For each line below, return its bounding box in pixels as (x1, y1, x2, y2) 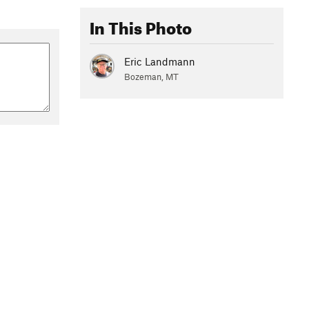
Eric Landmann (124, 55, 195, 68)
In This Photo (90, 12, 192, 39)
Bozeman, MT (124, 71, 179, 82)
